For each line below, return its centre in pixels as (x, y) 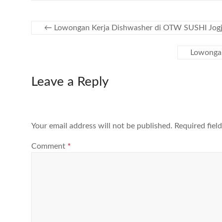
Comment (49, 146)
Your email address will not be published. (102, 126)
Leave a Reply (70, 82)
